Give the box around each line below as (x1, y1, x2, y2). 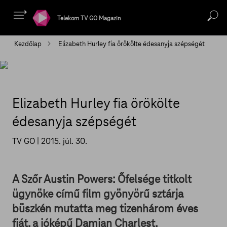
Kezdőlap (14, 40, 42, 48)
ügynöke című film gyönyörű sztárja (12, 187, 183, 201)
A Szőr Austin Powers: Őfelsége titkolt (12, 172, 192, 186)
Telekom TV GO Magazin (57, 14, 121, 22)
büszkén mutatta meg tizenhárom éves (12, 202, 198, 215)
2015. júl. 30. (39, 136, 87, 146)
